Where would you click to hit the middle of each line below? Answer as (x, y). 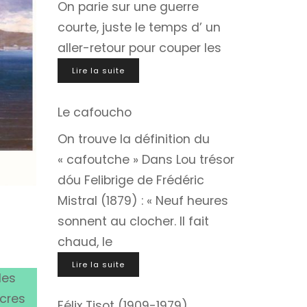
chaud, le (85, 242)
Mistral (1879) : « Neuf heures (143, 200)
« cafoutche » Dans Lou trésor (146, 159)
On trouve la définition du (133, 139)
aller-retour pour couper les (139, 48)
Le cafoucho (94, 112)
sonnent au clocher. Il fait (133, 221)
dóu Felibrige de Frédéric (131, 180)
